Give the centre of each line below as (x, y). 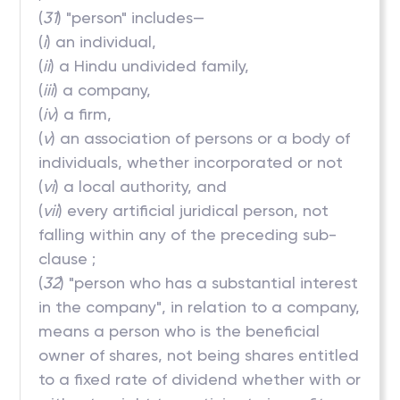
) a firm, (83, 114)
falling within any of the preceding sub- (188, 234)
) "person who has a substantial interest (209, 283)
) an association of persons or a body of (201, 138)
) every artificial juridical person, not (194, 210)
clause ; (67, 258)
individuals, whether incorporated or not (191, 162)
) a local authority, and (141, 186)
